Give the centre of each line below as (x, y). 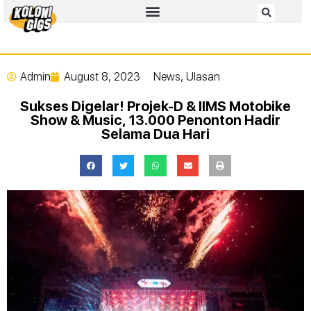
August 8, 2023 (102, 76)
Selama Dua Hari (155, 134)
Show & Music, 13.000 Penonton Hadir (155, 120)
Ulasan (203, 76)
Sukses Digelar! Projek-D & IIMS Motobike (155, 106)
